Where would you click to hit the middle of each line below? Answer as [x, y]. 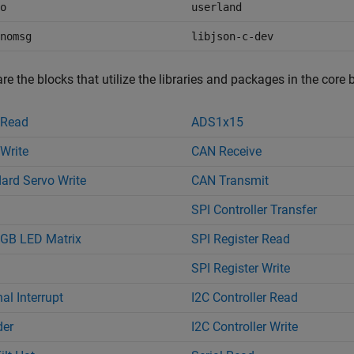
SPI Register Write [241, 268]
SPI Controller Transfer [254, 210]
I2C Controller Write [245, 327]
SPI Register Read [241, 239]
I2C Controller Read [245, 298]
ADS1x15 [217, 122]
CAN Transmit [230, 181]
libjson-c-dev [232, 36]
